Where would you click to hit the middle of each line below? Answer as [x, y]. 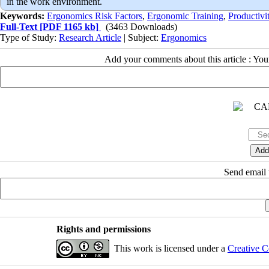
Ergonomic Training [185, 16]
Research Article [90, 37]
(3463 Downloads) [141, 26]
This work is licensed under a [171, 248]
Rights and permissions [103, 229]
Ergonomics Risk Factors [95, 16]
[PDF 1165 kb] [68, 26]
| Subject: [141, 37]
